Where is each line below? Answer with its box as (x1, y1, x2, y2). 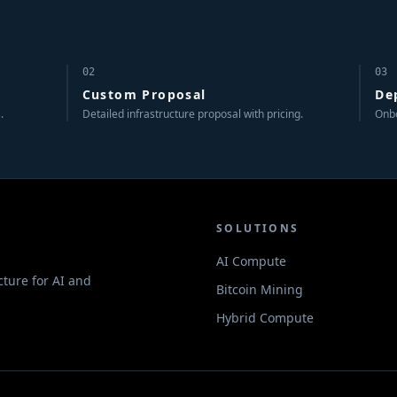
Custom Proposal (82, 86, 206, 103)
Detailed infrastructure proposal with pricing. (82, 106, 303, 121)
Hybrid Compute (216, 309, 314, 326)
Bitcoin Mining (216, 281, 303, 298)
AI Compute (216, 253, 286, 269)
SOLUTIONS (216, 221, 300, 236)
